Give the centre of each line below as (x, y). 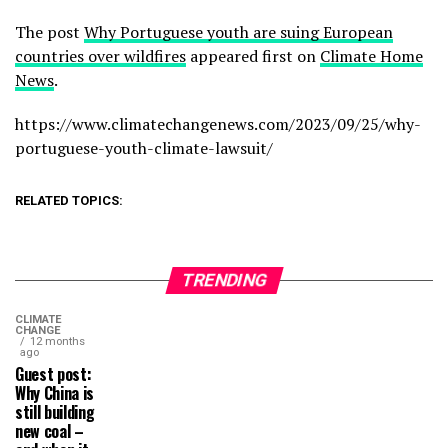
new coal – (49, 431)
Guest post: (53, 374)
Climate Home (371, 56)
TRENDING (224, 280)
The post (49, 32)
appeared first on (253, 56)
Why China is (55, 393)
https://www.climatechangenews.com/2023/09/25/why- (218, 124)
